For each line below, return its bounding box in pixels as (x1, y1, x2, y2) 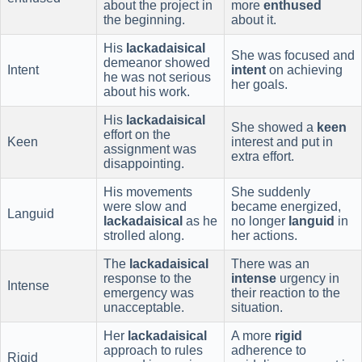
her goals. (231, 77, 288, 91)
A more (231, 328, 275, 343)
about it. (231, 12, 276, 27)
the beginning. (103, 12, 185, 27)
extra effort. (231, 149, 294, 163)
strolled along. (103, 228, 184, 242)
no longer (231, 213, 288, 228)
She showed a (231, 120, 317, 134)
